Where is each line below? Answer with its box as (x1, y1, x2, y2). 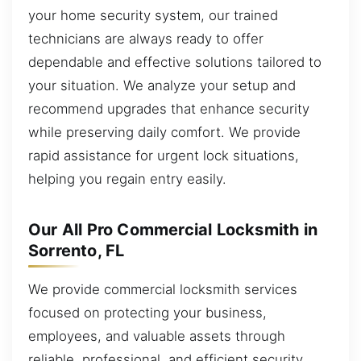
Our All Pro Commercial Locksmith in (28, 219, 318, 239)
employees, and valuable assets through (28, 327, 285, 344)
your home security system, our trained (28, 6, 278, 23)
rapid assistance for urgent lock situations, (28, 147, 299, 164)
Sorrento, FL (28, 240, 125, 260)
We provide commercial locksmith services (28, 280, 297, 297)
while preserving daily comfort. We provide (28, 123, 301, 140)
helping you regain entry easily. (28, 170, 226, 187)
